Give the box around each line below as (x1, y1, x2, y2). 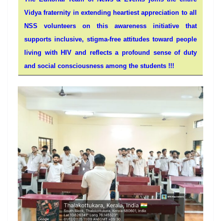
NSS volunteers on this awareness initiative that (24, 22, 197, 30)
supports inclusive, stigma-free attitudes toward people (24, 35, 197, 43)
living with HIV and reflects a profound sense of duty (24, 48, 197, 56)
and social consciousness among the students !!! (24, 62, 174, 70)
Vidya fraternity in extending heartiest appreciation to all (24, 8, 197, 16)
